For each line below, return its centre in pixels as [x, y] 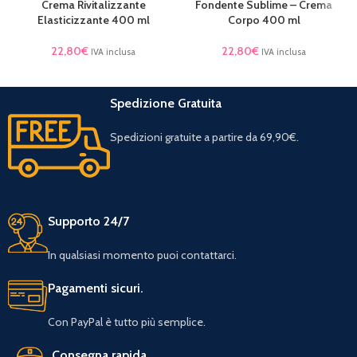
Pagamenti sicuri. [96, 288]
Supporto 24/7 [89, 221]
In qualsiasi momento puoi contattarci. [143, 255]
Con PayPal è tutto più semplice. [127, 322]
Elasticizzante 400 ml [93, 20]
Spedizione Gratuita [166, 103]
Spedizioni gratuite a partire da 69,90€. [205, 137]
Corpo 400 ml [264, 20]
